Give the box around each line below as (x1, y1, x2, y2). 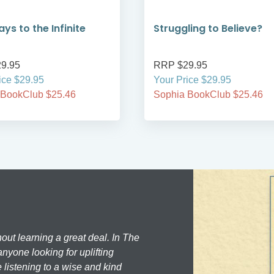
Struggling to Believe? (154, 21, 262, 36)
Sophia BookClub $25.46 (154, 89, 263, 100)
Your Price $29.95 (154, 75, 231, 86)
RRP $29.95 (154, 60, 207, 71)
